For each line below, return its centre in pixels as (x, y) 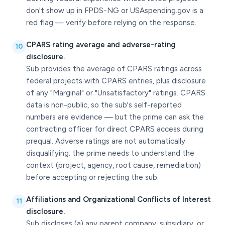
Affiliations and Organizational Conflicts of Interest (119, 199)
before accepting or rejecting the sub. (92, 177)
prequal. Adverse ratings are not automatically (106, 141)
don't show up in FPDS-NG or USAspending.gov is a (115, 11)
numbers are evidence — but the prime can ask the (115, 117)
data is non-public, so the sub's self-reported (104, 105)
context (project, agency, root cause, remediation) (114, 165)
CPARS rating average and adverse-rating (101, 45)
